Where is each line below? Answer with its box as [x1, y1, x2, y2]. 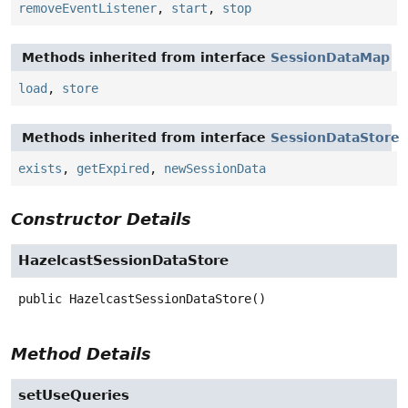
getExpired [76, 161, 149, 177]
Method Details [11, 344, 151, 364]
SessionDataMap [270, 50, 390, 66]
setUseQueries [18, 387, 129, 404]
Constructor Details [11, 209, 191, 229]
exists [18, 161, 62, 177]
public [18, 291, 62, 307]
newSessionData [164, 161, 266, 177]
